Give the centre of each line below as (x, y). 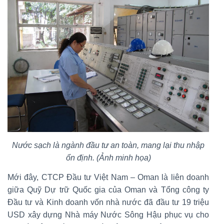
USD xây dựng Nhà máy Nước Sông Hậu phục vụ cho (108, 215)
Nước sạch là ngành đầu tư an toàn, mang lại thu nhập (108, 145)
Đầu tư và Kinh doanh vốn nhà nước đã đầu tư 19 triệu (108, 202)
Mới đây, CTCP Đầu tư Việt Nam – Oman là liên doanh (108, 177)
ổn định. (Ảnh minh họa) (108, 158)
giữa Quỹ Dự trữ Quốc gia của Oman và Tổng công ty (108, 190)
